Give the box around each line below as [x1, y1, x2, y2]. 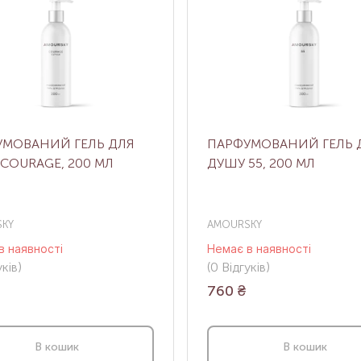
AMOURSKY [207, 218, 262, 231]
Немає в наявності [207, 242, 311, 256]
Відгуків [218, 259, 266, 276]
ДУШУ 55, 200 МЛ [207, 156, 315, 172]
